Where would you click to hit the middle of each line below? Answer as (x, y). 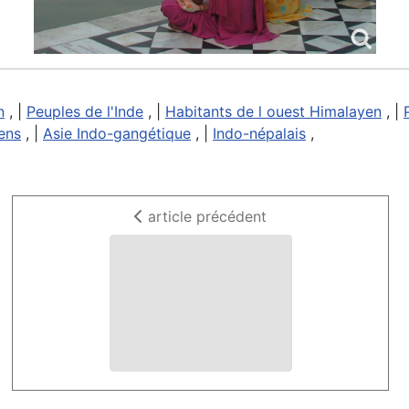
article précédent (205, 217)
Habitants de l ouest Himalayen (273, 112)
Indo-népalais (259, 134)
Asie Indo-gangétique (117, 134)
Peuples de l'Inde (85, 112)
